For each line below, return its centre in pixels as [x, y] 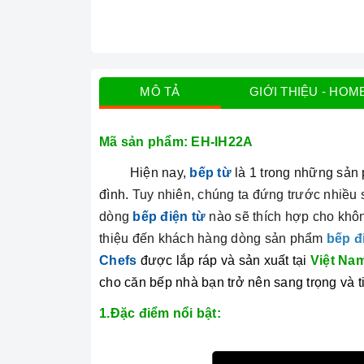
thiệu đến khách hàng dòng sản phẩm [213, 239]
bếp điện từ [169, 217]
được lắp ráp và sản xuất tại [225, 261]
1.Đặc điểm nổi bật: [160, 314]
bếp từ [210, 173]
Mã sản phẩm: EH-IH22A [180, 142]
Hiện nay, [160, 173]
